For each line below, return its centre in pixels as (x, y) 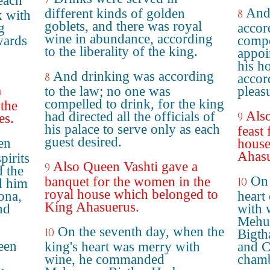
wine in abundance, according (129, 39)
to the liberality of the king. (121, 52)
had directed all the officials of (130, 117)
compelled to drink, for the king (134, 104)
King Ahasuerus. (92, 207)
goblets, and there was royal (123, 26)
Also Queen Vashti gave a (125, 167)
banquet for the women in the (127, 182)
